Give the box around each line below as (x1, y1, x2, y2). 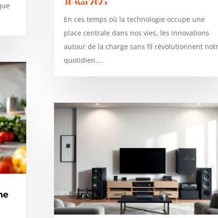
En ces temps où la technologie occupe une (63, 15, 205, 24)
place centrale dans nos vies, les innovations (63, 28, 209, 38)
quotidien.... (63, 55, 103, 65)
